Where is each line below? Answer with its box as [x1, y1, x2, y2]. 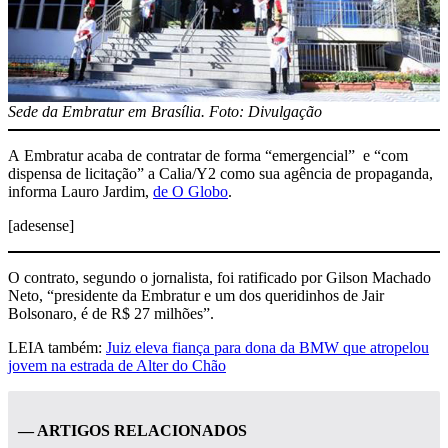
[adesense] [8, 216, 74, 234]
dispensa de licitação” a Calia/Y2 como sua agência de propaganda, [8, 164, 433, 182]
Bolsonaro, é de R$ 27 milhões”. [8, 304, 214, 322]
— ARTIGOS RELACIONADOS [18, 422, 247, 440]
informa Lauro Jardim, [8, 182, 153, 200]
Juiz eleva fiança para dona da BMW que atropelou [106, 338, 429, 356]
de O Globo [153, 182, 228, 200]
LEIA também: [8, 338, 106, 356]
